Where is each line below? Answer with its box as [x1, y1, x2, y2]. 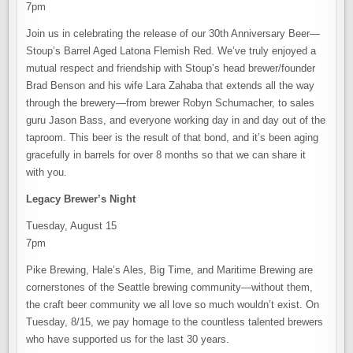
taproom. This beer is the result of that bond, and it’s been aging [26, 132, 319, 143]
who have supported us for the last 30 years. [26, 333, 230, 345]
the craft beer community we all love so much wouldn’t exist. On [26, 299, 320, 310]
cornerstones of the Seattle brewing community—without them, [26, 281, 314, 293]
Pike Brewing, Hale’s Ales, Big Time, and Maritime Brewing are [26, 264, 314, 276]
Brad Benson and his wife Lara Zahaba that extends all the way [26, 80, 315, 91]
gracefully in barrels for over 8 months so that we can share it [26, 149, 307, 161]
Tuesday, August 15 [26, 220, 117, 232]
